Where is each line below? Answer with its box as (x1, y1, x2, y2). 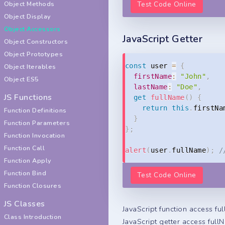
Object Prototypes (4, 50, 63, 58)
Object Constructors (4, 37, 68, 46)
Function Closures (4, 181, 62, 190)
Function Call (4, 144, 45, 152)
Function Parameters (4, 119, 70, 127)
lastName (134, 82, 168, 91)
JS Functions (4, 92, 52, 103)
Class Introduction (4, 212, 62, 221)
